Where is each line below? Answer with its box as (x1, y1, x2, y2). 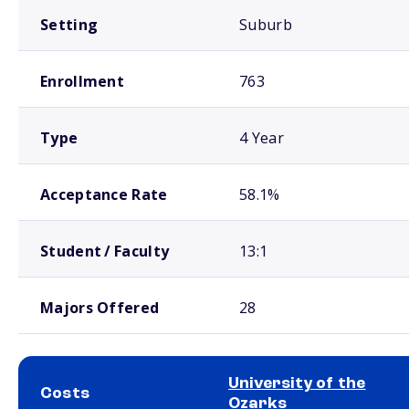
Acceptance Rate (40, 184, 168, 204)
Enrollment (40, 71, 124, 91)
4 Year (239, 128, 284, 148)
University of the (228, 375, 366, 392)
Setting (40, 15, 99, 35)
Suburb (239, 15, 292, 35)
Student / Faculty (40, 241, 170, 261)
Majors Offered (40, 298, 160, 318)
